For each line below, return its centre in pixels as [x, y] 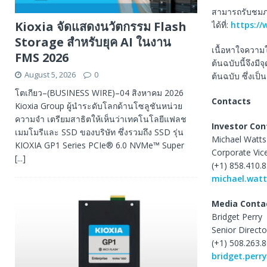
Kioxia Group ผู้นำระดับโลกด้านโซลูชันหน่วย [99, 105]
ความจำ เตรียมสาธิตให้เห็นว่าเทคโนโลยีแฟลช [101, 119]
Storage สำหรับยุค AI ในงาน [93, 42]
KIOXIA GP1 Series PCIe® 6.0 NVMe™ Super [100, 145]
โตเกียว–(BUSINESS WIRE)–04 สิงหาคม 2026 [99, 92]
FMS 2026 [42, 57]
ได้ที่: [221, 25]
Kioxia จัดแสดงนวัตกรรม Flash [101, 26]
